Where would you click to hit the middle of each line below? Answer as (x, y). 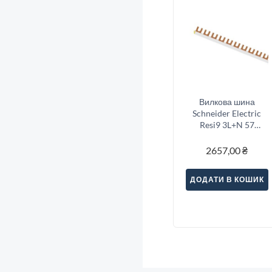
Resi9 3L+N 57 (227, 124)
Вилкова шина (227, 101)
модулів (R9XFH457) (227, 136)
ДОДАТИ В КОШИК (227, 179)
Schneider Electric (227, 113)
